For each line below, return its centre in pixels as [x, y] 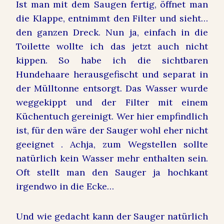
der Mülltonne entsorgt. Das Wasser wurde [112, 88]
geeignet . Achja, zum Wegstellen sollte [112, 144]
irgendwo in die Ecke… [65, 186]
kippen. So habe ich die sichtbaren [112, 60]
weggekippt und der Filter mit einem [112, 102]
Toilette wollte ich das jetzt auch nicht [112, 46]
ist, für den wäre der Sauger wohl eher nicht [112, 130]
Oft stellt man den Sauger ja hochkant [112, 172]
